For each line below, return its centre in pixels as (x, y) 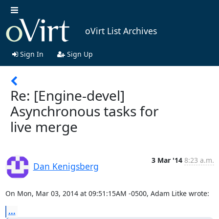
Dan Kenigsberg (66, 166)
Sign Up (79, 54)
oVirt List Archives (121, 31)
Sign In (31, 54)
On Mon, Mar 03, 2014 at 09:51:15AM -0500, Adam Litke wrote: (107, 193)
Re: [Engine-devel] (67, 95)
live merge (44, 126)
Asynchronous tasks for (85, 111)
